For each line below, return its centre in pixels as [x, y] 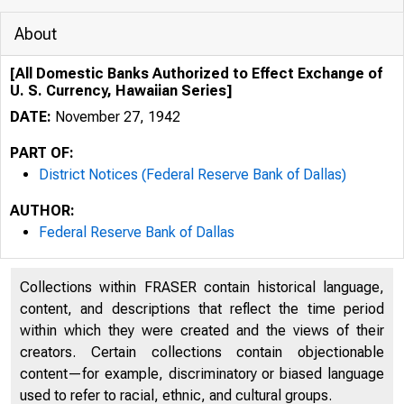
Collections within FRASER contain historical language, [202, 287]
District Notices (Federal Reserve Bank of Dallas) [193, 174]
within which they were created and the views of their [202, 331]
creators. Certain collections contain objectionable [202, 352]
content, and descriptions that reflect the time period [202, 309]
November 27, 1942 [116, 117]
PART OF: [42, 153]
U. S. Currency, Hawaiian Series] [121, 91]
